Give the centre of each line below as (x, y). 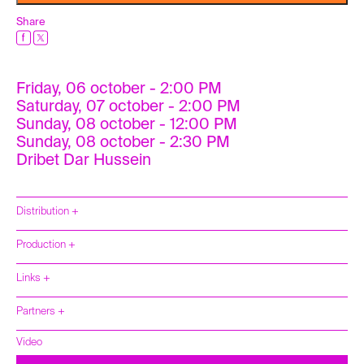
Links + (33, 278)
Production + (46, 245)
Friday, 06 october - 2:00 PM (119, 89)
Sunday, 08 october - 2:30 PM (123, 142)
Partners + (41, 311)
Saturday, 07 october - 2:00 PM (128, 106)
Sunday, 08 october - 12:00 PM (127, 124)
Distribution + (48, 211)
